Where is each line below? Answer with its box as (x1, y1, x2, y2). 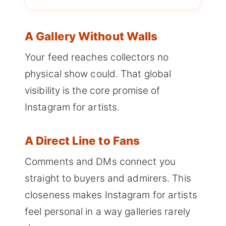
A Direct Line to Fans (25, 134, 140, 148)
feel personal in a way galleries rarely (25, 206, 190, 218)
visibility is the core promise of (25, 85, 160, 97)
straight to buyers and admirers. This (25, 173, 191, 185)
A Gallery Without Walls (25, 29, 158, 43)
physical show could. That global (25, 68, 172, 80)
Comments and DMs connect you (25, 156, 176, 168)
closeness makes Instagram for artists (25, 189, 197, 201)
